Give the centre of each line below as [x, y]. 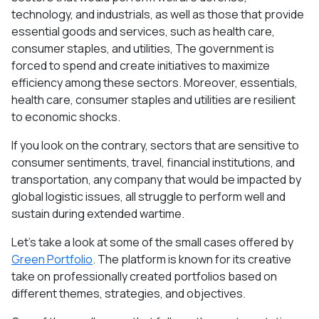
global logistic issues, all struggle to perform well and [148, 196]
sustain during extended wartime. [98, 213]
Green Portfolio [52, 259]
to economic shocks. [66, 116]
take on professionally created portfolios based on [144, 276]
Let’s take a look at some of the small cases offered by [152, 242]
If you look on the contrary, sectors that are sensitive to [155, 145]
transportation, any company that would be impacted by [156, 179]
